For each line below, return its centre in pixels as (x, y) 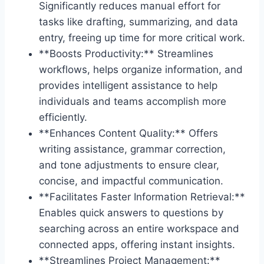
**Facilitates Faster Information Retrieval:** (142, 197)
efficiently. (63, 117)
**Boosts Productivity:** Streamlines (126, 54)
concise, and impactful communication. (131, 181)
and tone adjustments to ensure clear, (129, 165)
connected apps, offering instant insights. (137, 245)
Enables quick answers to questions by (131, 213)
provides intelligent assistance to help (128, 85)
